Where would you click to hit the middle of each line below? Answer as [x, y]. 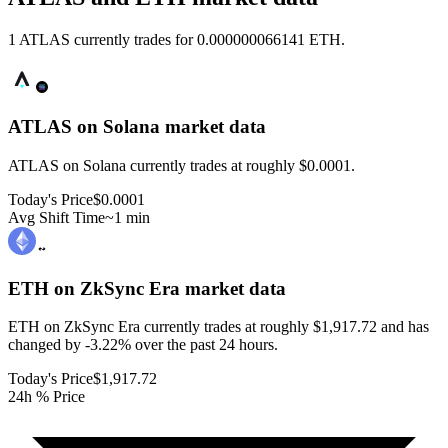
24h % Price [46, 397]
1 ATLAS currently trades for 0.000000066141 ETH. [176, 40]
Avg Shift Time [56, 217]
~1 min [127, 217]
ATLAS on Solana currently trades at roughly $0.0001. [181, 165]
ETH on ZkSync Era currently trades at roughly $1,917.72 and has [218, 327]
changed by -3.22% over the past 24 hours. [143, 345]
